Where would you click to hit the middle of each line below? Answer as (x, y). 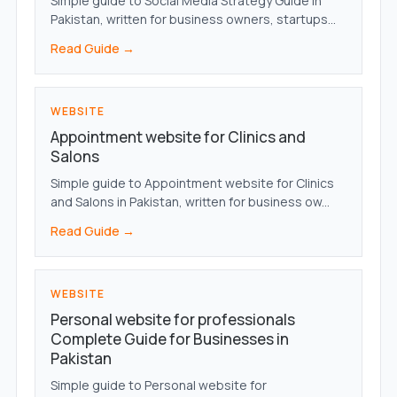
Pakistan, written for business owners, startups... (193, 19)
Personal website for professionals (172, 320)
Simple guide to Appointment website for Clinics (192, 183)
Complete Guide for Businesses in (169, 339)
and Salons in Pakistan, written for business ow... (190, 202)
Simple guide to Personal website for (158, 385)
